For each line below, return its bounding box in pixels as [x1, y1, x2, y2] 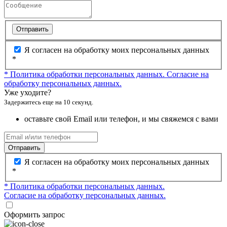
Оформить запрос [4, 210, 65, 219]
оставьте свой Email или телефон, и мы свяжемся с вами [24, 114, 218, 123]
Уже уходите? [4, 88, 51, 97]
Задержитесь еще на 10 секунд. [4, 98, 93, 106]
